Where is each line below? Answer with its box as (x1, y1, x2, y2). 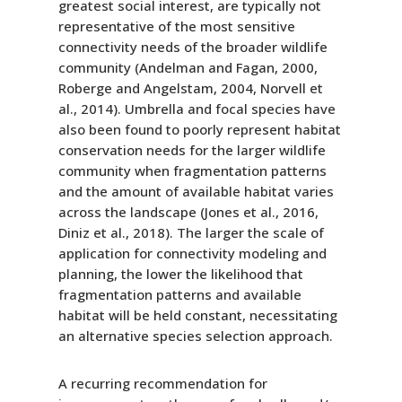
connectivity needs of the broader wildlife (57, 37, 328, 56)
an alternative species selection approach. (57, 326, 333, 345)
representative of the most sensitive (57, 16, 295, 35)
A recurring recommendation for (57, 373, 267, 392)
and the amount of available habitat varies (57, 181, 334, 200)
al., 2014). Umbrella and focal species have (57, 99, 336, 118)
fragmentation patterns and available (57, 284, 301, 303)
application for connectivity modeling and (57, 243, 327, 262)
